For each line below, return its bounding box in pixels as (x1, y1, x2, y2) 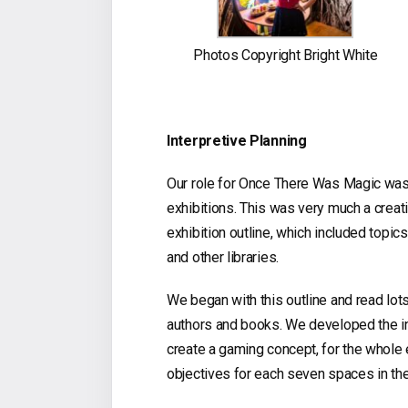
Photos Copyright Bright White (193, 46, 378, 65)
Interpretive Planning (167, 132, 307, 150)
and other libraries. (167, 249, 279, 267)
